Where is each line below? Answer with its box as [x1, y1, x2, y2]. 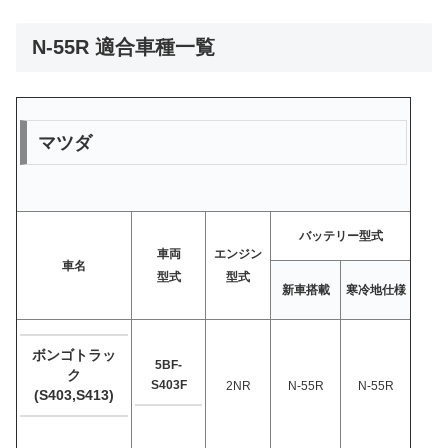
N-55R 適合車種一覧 [32, 35, 215, 58]
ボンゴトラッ [32, 347, 116, 364]
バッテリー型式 [298, 228, 383, 243]
